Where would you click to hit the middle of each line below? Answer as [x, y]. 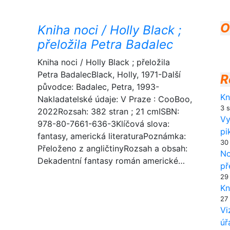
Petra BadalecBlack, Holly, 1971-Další [109, 74]
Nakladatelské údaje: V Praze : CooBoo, [115, 99]
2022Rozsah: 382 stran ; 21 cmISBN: [108, 111]
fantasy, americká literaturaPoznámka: [112, 136]
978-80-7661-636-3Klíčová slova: [103, 124]
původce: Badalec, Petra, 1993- [98, 87]
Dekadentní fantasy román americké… [111, 161]
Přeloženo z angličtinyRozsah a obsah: [112, 148]
